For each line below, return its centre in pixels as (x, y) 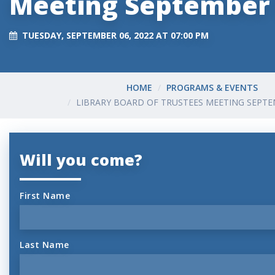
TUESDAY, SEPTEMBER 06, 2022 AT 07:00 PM (115, 35)
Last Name (45, 244)
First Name (45, 195)
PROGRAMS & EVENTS (212, 88)
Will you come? (81, 159)
